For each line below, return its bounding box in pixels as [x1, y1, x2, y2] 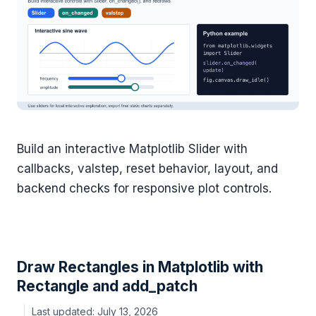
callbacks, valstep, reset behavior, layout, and [17, 162, 278, 176]
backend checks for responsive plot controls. [17, 181, 272, 196]
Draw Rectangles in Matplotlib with [17, 258, 263, 276]
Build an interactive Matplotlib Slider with [17, 142, 248, 157]
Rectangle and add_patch [17, 277, 197, 296]
